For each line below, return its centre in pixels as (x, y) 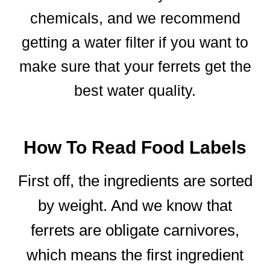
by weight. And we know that (135, 205)
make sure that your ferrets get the (135, 66)
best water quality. (135, 90)
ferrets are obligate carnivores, (135, 230)
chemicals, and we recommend (135, 18)
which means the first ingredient (135, 255)
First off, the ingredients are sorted (135, 181)
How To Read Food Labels (135, 147)
